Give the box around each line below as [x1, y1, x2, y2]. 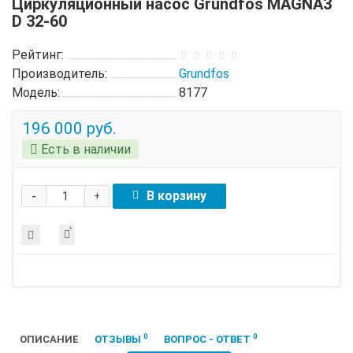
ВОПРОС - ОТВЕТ [164, 333, 253, 345]
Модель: [12, 84, 60, 100]
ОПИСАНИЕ [20, 333, 79, 345]
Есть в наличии [38, 141, 131, 157]
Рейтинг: [12, 46, 64, 62]
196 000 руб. [22, 118, 117, 138]
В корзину [147, 188, 206, 203]
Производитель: [12, 65, 107, 81]
